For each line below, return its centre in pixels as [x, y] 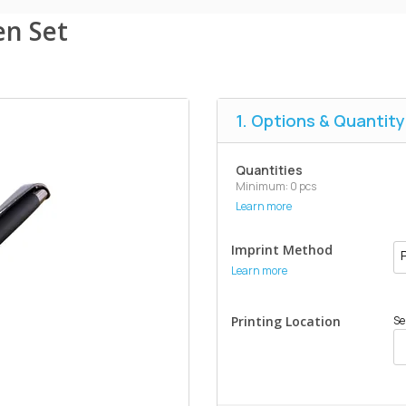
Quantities [269, 170]
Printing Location [286, 321]
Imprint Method [282, 250]
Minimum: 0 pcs [276, 186]
